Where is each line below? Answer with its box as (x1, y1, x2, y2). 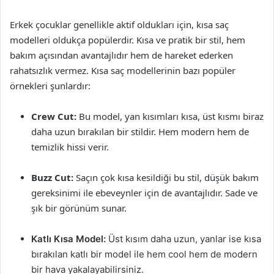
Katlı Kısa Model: (31, 233, 106, 245)
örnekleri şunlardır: (10, 80, 91, 92)
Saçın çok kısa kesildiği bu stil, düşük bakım (73, 171, 259, 183)
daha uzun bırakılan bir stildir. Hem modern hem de (31, 125, 249, 138)
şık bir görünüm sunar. (31, 202, 127, 214)
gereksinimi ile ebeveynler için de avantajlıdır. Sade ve (31, 187, 257, 199)
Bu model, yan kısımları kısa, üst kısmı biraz (76, 110, 264, 122)
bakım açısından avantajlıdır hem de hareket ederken (10, 49, 233, 61)
